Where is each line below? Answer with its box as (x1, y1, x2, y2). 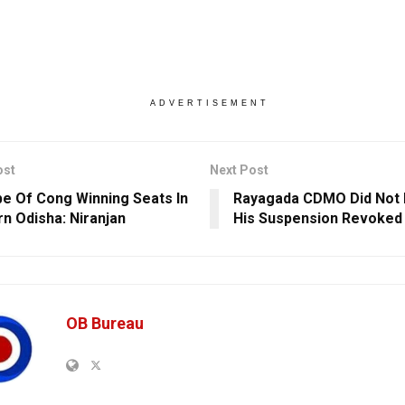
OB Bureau (66, 314, 144, 334)
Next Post (209, 163, 268, 178)
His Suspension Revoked (232, 210, 402, 228)
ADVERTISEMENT (149, 99, 269, 108)
